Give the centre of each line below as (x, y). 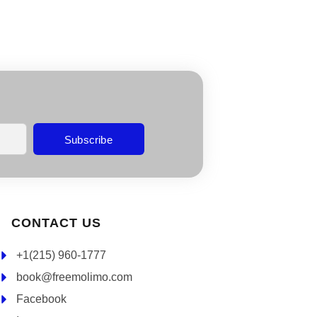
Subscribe (88, 140)
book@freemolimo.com (75, 277)
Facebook (42, 299)
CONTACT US (57, 223)
